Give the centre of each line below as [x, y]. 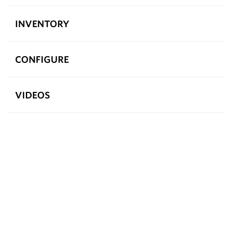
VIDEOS [33, 95]
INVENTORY [42, 23]
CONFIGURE [42, 59]
